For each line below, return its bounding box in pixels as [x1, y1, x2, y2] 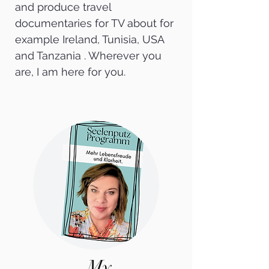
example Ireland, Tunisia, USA [15, 33, 164, 46]
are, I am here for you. [15, 65, 125, 78]
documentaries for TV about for [15, 17, 174, 29]
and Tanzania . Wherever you [15, 49, 162, 62]
